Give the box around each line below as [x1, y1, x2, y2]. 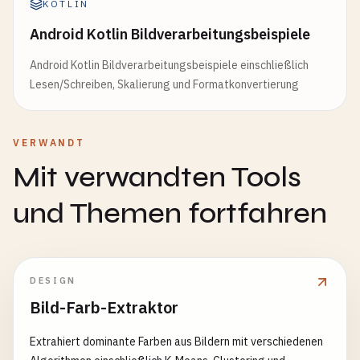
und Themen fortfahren [13, 196, 327, 231]
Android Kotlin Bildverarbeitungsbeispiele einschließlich [30, 58, 309, 72]
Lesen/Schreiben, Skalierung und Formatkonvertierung [30, 77, 299, 92]
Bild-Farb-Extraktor [30, 297, 178, 318]
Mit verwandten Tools [13, 160, 301, 194]
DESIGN [30, 275, 76, 286]
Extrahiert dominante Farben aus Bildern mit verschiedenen [30, 334, 323, 349]
